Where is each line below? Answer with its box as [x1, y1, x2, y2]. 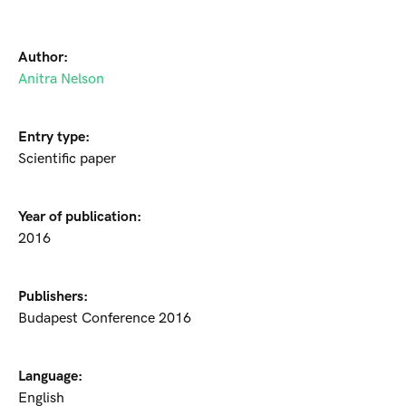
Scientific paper [18, 150, 116, 169]
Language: [18, 368, 82, 386]
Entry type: [18, 129, 90, 147]
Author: [18, 49, 68, 67]
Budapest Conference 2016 [18, 310, 191, 328]
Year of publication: [18, 208, 141, 227]
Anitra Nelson [18, 71, 104, 89]
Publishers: [18, 288, 88, 306]
